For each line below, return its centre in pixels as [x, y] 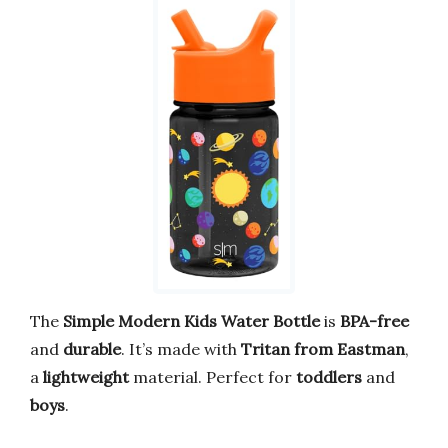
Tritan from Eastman [323, 349]
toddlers [329, 377]
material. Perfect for [212, 377]
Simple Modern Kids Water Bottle [191, 321]
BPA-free [374, 321]
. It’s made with [181, 349]
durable [92, 349]
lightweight [86, 377]
